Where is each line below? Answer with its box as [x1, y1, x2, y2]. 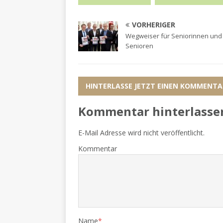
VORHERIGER [132, 20, 175, 30]
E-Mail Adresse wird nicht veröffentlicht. [78, 128, 205, 138]
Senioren [125, 41, 153, 51]
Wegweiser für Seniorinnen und [125, 31, 222, 41]
